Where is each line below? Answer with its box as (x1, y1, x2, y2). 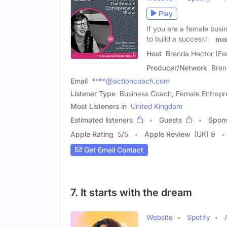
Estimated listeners (70, 115, 133, 124)
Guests (159, 115, 182, 124)
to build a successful (146, 34, 213, 43)
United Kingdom (131, 101, 182, 110)
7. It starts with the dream (70, 186, 192, 199)
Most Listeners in (70, 101, 127, 110)
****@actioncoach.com (92, 76, 170, 85)
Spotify (187, 212, 210, 221)
